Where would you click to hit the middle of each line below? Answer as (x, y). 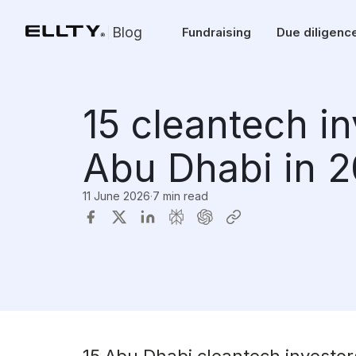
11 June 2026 (116, 196)
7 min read (180, 196)
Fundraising (217, 32)
